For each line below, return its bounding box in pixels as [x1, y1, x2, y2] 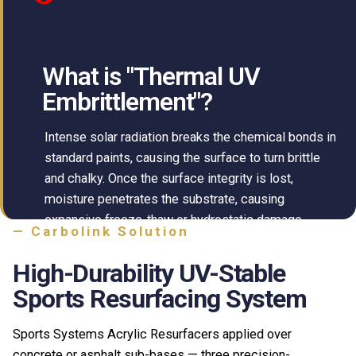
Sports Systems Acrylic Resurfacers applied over [13, 327, 292, 342]
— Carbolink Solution [13, 222, 189, 239]
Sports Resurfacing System [13, 283, 308, 314]
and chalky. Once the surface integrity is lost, [44, 170, 293, 186]
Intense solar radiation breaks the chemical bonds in [44, 129, 336, 145]
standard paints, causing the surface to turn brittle [44, 149, 320, 165]
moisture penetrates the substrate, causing [44, 191, 284, 207]
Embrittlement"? [42, 87, 213, 118]
